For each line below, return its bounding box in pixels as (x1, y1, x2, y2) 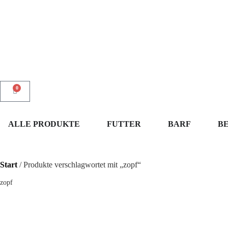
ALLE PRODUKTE (8, 120, 80, 129)
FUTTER (107, 120, 141, 129)
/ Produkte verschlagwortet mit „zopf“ (17, 160, 141, 169)
